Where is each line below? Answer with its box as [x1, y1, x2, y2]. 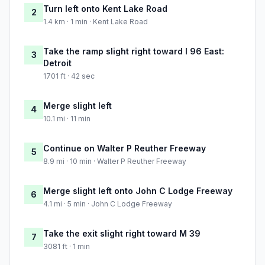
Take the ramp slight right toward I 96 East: [43, 46, 224, 57]
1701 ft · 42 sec [43, 72, 95, 81]
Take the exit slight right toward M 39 [43, 228, 201, 239]
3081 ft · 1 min [43, 242, 90, 251]
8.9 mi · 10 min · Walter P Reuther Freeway [43, 157, 186, 166]
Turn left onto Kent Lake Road [43, 4, 167, 14]
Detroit [43, 58, 72, 69]
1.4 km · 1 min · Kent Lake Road [43, 17, 148, 27]
